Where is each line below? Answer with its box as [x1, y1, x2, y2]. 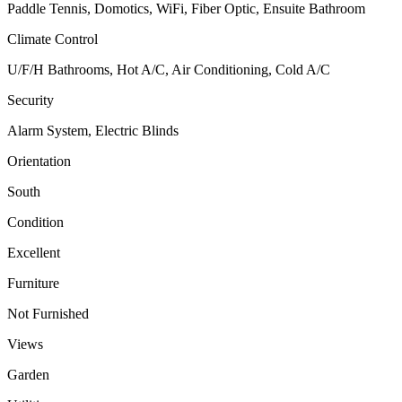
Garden [7, 367, 49, 383]
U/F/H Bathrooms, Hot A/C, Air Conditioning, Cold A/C [7, 62, 330, 78]
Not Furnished [7, 306, 89, 322]
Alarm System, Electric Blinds [7, 123, 179, 139]
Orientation [7, 153, 71, 170]
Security [7, 92, 54, 109]
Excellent [7, 245, 60, 261]
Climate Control [7, 31, 98, 48]
